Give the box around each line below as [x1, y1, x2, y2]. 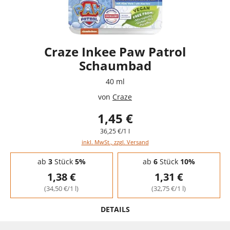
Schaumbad [79, 56, 151, 74]
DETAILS [100, 204, 130, 214]
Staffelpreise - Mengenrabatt [10, 150, 98, 160]
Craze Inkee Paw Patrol [44, 43, 186, 60]
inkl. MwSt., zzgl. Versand [81, 138, 149, 146]
